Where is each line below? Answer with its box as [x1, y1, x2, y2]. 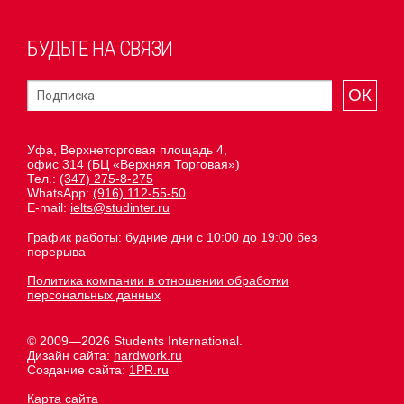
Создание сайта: [27, 363, 129, 378]
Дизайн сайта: [27, 348, 114, 363]
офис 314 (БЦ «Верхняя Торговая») [27, 157, 240, 172]
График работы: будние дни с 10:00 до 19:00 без [27, 230, 317, 245]
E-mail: [27, 200, 70, 216]
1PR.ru [129, 363, 169, 378]
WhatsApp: [27, 186, 93, 201]
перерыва [27, 244, 86, 260]
